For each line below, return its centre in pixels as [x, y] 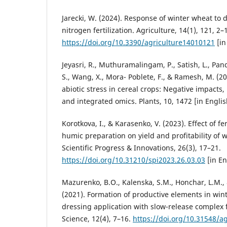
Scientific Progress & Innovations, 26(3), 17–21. [141, 147]
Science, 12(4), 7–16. [97, 218]
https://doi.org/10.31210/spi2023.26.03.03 [134, 160]
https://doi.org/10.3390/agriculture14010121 [138, 42]
